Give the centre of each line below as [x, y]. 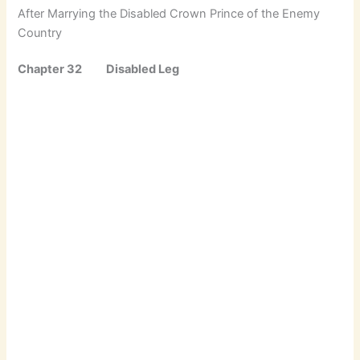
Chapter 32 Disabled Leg [99, 70]
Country [40, 33]
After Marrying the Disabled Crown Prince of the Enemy [169, 13]
